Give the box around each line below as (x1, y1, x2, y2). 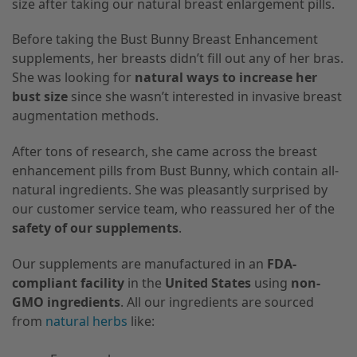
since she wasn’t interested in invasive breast (71, 88, 342, 106)
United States (165, 274, 251, 292)
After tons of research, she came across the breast (12, 143, 317, 161)
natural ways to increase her (135, 69, 317, 87)
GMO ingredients (12, 293, 120, 312)
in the (124, 274, 165, 292)
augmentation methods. (12, 107, 159, 125)
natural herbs (45, 312, 127, 331)
